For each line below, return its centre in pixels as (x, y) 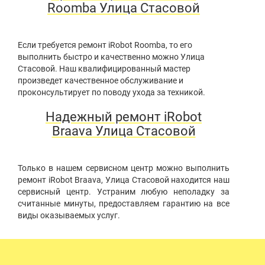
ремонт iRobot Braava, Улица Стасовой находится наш (124, 180)
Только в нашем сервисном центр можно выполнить (124, 168)
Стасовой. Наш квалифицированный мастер (104, 69)
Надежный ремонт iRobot (124, 117)
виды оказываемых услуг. (69, 216)
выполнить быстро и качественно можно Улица (111, 57)
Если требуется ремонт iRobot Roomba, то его (105, 45)
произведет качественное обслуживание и (101, 81)
